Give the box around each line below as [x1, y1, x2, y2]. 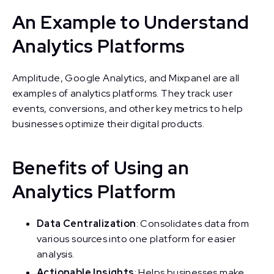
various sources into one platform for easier [37, 232, 236, 245]
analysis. [37, 248, 75, 261]
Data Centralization [37, 217, 136, 230]
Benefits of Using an [12, 155, 189, 180]
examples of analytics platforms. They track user [12, 87, 233, 100]
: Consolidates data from [136, 217, 250, 230]
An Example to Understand [12, 10, 250, 34]
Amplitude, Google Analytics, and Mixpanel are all [12, 72, 240, 84]
